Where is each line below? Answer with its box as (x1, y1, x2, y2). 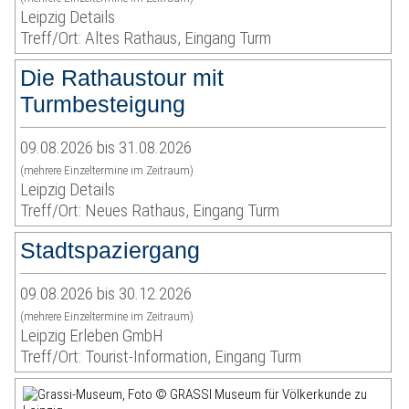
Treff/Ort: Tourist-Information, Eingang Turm (20, 346, 302, 368)
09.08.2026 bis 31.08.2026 (20, 137, 193, 159)
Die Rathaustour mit (20, 65, 225, 91)
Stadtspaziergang (20, 237, 201, 264)
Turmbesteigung (20, 91, 186, 118)
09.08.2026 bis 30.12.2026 (20, 283, 193, 305)
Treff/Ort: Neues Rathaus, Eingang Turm (20, 200, 280, 222)
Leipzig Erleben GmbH (20, 325, 164, 347)
